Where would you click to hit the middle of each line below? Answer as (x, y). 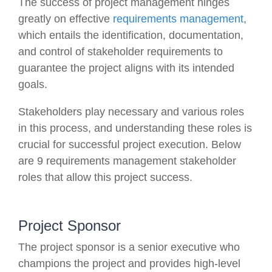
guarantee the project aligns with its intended (126, 68)
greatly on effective (66, 19)
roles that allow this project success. (105, 177)
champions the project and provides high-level (129, 263)
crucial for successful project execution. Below (130, 144)
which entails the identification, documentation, (131, 35)
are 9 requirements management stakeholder (127, 161)
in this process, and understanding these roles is (135, 128)
